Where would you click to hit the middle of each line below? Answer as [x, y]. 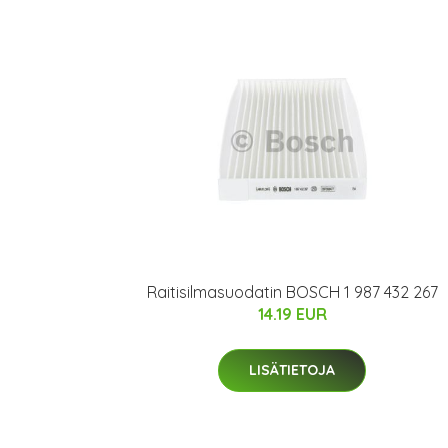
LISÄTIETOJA [292, 370]
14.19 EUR [292, 314]
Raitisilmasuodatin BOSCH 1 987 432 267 [292, 292]
